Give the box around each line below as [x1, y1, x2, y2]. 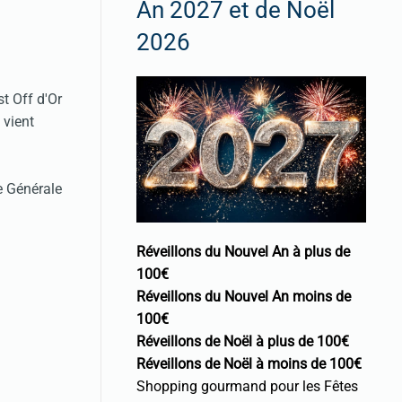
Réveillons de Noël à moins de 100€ [136, 355, 362, 373]
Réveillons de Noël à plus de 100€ [136, 333, 349, 351]
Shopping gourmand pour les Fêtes [136, 378, 358, 396]
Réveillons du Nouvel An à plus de [136, 243, 350, 261]
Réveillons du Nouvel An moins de [136, 288, 351, 306]
